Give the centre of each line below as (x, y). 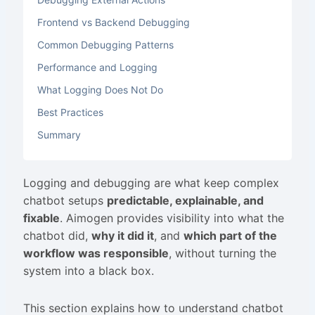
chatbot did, (57, 236)
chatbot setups (65, 200)
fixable (41, 218)
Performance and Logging (97, 67)
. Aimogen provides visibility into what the (172, 218)
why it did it (122, 236)
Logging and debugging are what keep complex (151, 183)
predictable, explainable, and (185, 200)
